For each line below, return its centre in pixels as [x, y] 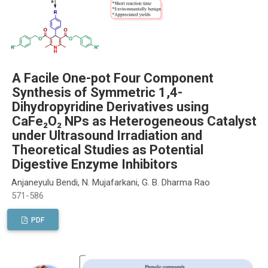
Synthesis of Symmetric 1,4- [97, 93]
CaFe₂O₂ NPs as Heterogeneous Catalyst [134, 121]
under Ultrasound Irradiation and [107, 136]
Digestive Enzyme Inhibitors [95, 165]
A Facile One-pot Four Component [113, 78]
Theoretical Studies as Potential [108, 150]
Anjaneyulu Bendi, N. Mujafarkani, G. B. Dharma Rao [111, 182]
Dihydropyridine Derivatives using [110, 107]
